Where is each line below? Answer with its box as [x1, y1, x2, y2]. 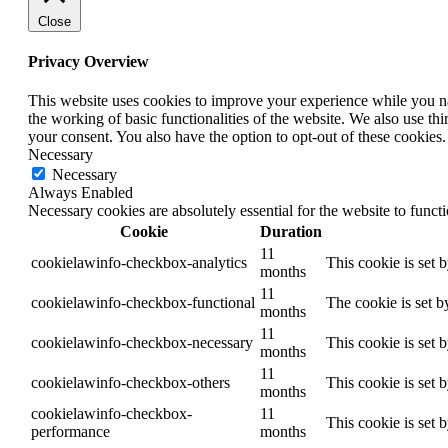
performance [31, 423, 110, 441]
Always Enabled [28, 184, 133, 202]
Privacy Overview [28, 52, 149, 70]
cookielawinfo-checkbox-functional [31, 294, 255, 312]
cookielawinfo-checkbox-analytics [31, 254, 247, 272]
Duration [260, 223, 322, 241]
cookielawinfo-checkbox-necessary [31, 334, 253, 352]
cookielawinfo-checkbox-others [31, 374, 230, 392]
